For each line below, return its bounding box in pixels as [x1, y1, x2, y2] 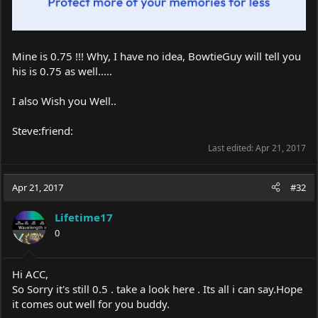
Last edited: [208, 141, 256, 154]
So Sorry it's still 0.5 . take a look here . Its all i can [12, 282, 258, 297]
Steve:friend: [12, 123, 73, 138]
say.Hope [258, 282, 302, 297]
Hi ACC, [12, 267, 48, 282]
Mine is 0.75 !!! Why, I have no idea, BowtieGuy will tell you [12, 48, 301, 63]
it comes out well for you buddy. [12, 297, 170, 312]
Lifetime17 [55, 209, 113, 224]
